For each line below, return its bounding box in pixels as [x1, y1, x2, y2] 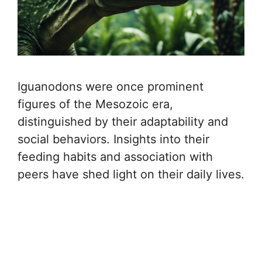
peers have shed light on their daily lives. [18, 167, 244, 181]
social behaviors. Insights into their [18, 132, 209, 146]
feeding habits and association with [18, 149, 213, 164]
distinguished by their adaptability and [18, 114, 228, 129]
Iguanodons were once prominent [18, 79, 204, 94]
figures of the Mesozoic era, [18, 96, 173, 111]
